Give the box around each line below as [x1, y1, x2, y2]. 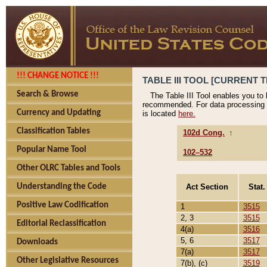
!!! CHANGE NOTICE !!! [17, 72, 99, 80]
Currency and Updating [17, 108, 101, 117]
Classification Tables [17, 127, 90, 136]
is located [142, 109, 178, 119]
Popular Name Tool [17, 145, 86, 154]
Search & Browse [17, 90, 79, 99]
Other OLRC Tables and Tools [17, 164, 120, 173]
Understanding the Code [17, 182, 107, 191]
